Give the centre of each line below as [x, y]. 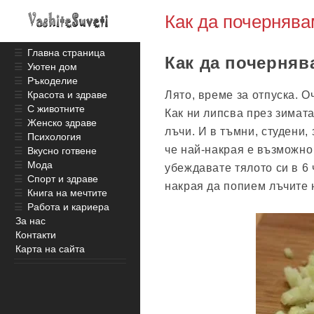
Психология [54, 137]
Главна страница [66, 53]
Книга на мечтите [67, 193]
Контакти [36, 235]
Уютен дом [52, 67]
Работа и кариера [68, 207]
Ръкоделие [53, 81]
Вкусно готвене [62, 151]
